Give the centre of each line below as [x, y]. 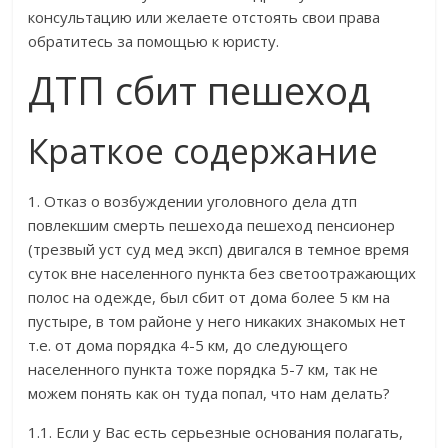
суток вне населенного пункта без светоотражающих [222, 273]
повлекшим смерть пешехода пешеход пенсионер [212, 225]
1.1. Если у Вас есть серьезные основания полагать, [216, 432]
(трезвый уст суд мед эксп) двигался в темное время [219, 249]
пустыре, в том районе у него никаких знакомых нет [217, 321]
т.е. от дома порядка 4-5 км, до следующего [188, 345]
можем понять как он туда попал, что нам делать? [209, 393]
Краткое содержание [203, 151]
